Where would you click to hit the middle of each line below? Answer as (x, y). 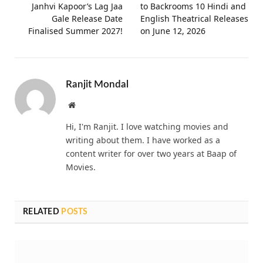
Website (88, 104)
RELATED (42, 212)
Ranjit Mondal (97, 84)
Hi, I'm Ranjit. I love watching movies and (147, 126)
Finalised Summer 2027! (75, 31)
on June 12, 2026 (173, 31)
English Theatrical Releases (194, 18)
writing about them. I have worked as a (143, 140)
